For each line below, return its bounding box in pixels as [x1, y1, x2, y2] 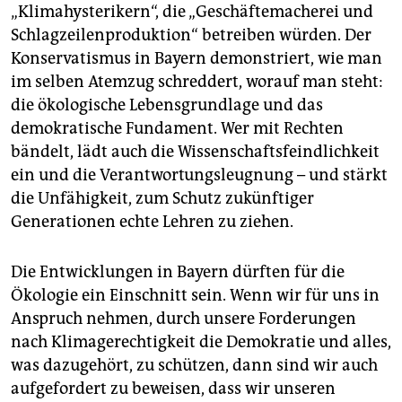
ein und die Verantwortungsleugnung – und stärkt [11, 165, 388, 186]
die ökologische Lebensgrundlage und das [11, 95, 323, 116]
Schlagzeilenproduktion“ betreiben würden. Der [11, 25, 371, 46]
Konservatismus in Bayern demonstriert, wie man [11, 48, 382, 69]
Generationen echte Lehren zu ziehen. [11, 212, 293, 232]
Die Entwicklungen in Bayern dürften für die [11, 262, 345, 283]
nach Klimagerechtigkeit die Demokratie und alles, [11, 332, 391, 353]
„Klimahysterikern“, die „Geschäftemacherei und [11, 2, 373, 22]
